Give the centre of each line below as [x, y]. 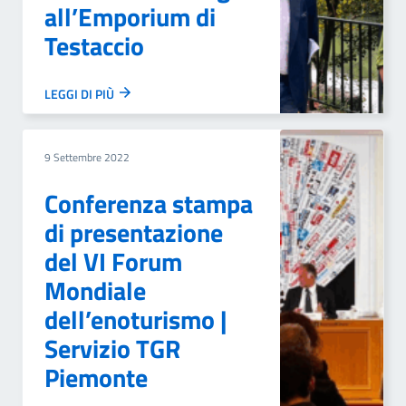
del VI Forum [113, 261]
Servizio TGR [112, 348]
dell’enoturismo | [136, 319]
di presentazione [134, 232]
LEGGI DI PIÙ [81, 94]
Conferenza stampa [149, 203]
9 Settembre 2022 [87, 157]
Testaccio [94, 46]
